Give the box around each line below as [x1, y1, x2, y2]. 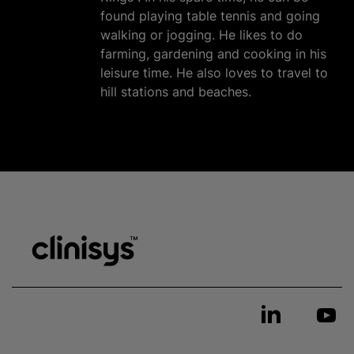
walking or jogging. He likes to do [100, 27, 303, 43]
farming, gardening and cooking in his [100, 46, 326, 62]
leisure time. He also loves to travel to [100, 65, 328, 81]
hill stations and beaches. [100, 84, 251, 100]
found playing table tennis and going [100, 8, 320, 24]
